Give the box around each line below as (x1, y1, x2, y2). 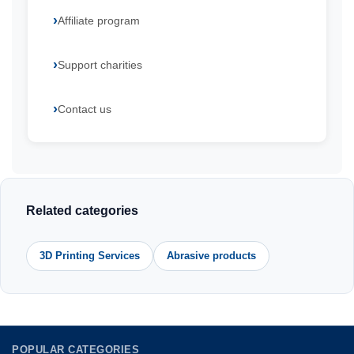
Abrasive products (167, 250, 256, 262)
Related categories (26, 204, 138, 217)
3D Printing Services (40, 250, 140, 262)
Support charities (58, 58, 142, 71)
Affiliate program (58, 14, 140, 27)
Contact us (58, 103, 111, 115)
